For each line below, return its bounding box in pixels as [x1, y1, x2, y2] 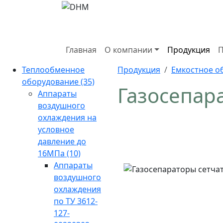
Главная [66, 44, 97, 55]
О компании [105, 44, 152, 55]
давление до [38, 136, 86, 147]
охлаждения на [38, 112, 97, 123]
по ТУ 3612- [54, 196, 98, 207]
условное [38, 124, 74, 135]
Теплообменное [22, 64, 85, 75]
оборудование [22, 76, 81, 87]
